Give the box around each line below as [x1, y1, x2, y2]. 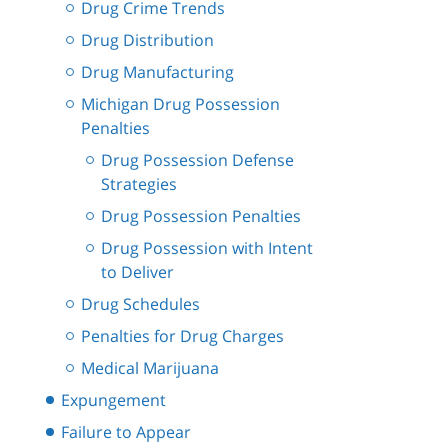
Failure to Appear [61, 421, 191, 444]
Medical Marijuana [81, 357, 219, 380]
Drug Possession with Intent [101, 237, 313, 260]
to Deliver [101, 261, 174, 284]
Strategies [101, 173, 177, 196]
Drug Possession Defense [101, 149, 294, 172]
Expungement [61, 389, 166, 412]
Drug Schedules [81, 293, 200, 316]
